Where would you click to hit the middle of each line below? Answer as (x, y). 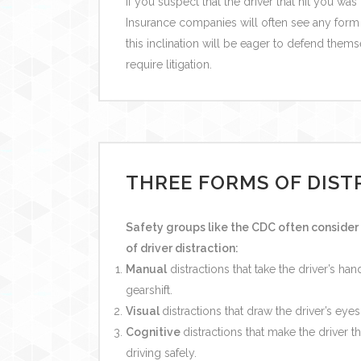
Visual (143, 311)
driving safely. (161, 353)
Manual (146, 269)
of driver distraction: (182, 248)
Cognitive (154, 332)
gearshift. (149, 290)
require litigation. (168, 64)
